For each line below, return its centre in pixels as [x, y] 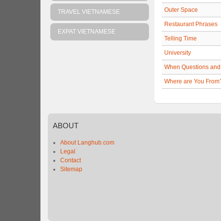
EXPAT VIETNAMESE [87, 32]
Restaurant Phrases [191, 24]
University [178, 53]
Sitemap [71, 169]
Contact [71, 160]
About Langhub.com [87, 143]
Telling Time [181, 38]
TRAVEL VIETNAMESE [89, 12]
